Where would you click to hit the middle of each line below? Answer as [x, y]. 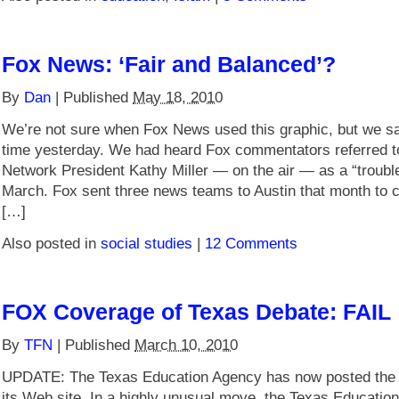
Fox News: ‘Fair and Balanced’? [169, 64]
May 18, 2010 [178, 97]
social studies [147, 243]
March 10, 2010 [186, 345]
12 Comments [251, 243]
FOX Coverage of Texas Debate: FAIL [196, 312]
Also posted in [51, 243]
